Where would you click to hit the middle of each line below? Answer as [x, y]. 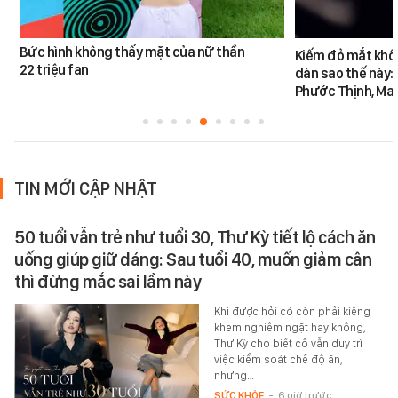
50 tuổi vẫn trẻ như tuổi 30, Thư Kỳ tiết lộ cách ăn [195, 238]
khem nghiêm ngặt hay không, [290, 328]
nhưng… [234, 376]
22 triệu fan [54, 70]
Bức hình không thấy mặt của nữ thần [132, 52]
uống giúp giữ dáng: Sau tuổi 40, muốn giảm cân [193, 260]
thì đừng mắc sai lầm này [107, 282]
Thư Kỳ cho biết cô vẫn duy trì [288, 344]
